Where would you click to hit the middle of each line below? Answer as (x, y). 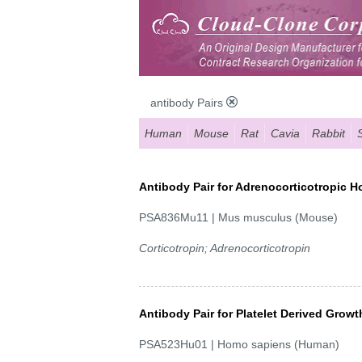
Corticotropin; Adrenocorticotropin (225, 248)
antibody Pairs (188, 102)
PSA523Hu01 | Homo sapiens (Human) (239, 344)
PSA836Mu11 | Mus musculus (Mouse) (238, 217)
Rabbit (328, 133)
